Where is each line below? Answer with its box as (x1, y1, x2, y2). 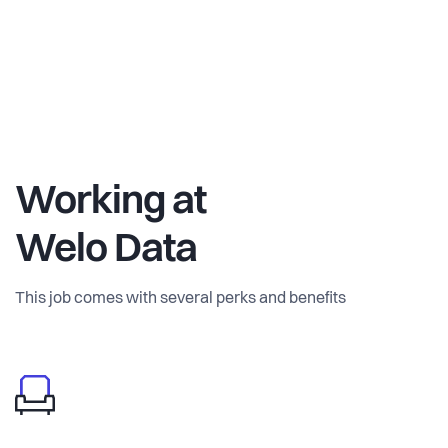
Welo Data (15, 230, 197, 271)
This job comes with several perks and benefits (15, 290, 346, 307)
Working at (15, 182, 206, 223)
